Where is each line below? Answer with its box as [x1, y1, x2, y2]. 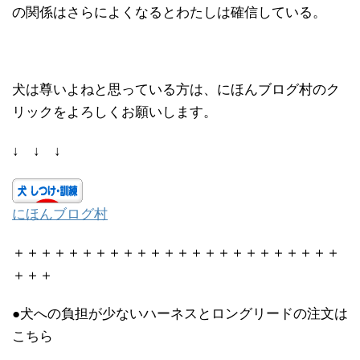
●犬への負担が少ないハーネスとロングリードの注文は [12, 306, 348, 322]
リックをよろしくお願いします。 [12, 104, 217, 121]
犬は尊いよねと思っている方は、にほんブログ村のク [12, 82, 340, 98]
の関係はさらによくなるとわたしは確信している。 [12, 5, 326, 21]
